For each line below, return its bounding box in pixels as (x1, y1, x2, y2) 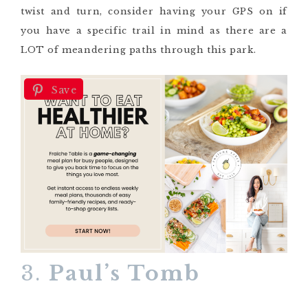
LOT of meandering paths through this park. (21, 44, 256, 56)
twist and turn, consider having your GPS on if (21, 5, 287, 18)
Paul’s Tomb (49, 260, 200, 286)
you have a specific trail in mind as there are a (21, 25, 287, 37)
